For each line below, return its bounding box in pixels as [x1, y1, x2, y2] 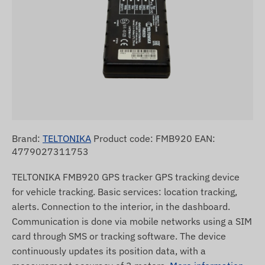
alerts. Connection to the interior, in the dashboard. [12, 200, 230, 212]
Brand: [12, 132, 43, 144]
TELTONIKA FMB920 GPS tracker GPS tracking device [12, 170, 240, 183]
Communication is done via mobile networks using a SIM [12, 215, 252, 227]
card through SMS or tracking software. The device [12, 230, 226, 242]
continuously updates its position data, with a [12, 244, 206, 257]
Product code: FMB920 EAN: [91, 132, 215, 144]
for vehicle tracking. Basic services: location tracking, [12, 185, 237, 198]
